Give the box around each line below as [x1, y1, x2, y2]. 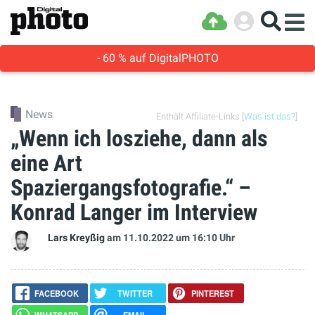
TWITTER [117, 287, 153, 299]
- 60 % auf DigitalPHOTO [96, 51, 219, 65]
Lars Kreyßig [48, 232, 105, 244]
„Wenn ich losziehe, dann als [11, 125, 268, 152]
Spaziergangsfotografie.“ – [11, 174, 251, 201]
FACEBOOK [34, 287, 79, 299]
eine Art [11, 150, 82, 176]
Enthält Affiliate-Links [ [156, 111, 244, 122]
